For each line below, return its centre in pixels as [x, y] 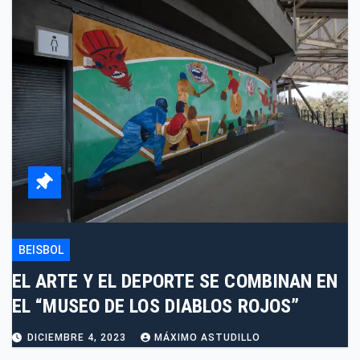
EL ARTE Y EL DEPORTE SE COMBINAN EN [175, 282]
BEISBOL [41, 250]
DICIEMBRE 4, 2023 [78, 338]
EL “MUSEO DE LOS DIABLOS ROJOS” [156, 307]
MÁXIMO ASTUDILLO [207, 338]
